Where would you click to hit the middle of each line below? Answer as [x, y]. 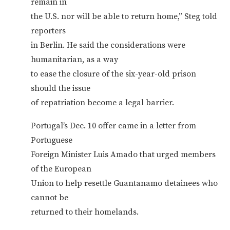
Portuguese [52, 140]
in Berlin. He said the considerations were [108, 45]
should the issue [61, 88]
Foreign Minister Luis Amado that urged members [123, 154]
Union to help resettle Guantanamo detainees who [124, 183]
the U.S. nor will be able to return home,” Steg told [124, 16]
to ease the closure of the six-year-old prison [113, 74]
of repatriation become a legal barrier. [102, 102]
